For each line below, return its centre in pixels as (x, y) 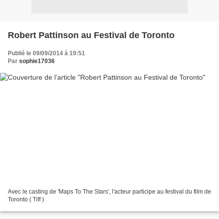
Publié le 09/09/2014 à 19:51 (46, 53)
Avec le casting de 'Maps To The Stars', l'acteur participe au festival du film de (109, 192)
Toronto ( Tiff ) (26, 200)
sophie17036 (37, 61)
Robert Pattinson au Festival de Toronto (91, 35)
